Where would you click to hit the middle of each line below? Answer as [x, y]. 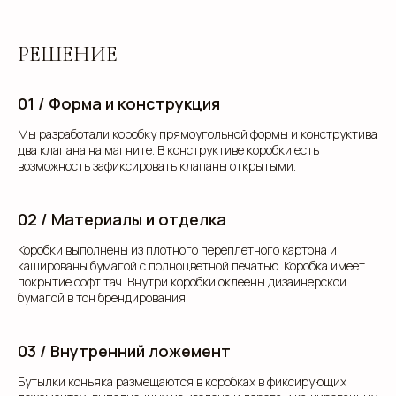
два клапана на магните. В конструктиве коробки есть [168, 150]
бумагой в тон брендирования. [103, 297]
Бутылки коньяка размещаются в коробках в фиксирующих [182, 381]
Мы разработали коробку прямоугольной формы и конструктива [198, 134]
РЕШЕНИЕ [68, 54]
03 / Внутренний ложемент [124, 351]
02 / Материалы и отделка [122, 219]
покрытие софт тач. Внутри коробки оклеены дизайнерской [182, 282]
